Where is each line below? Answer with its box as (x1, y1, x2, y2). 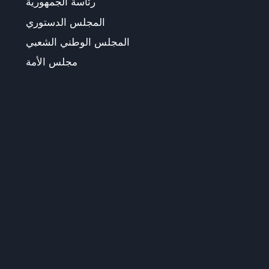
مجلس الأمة (25, 56, 77, 68)
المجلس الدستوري (25, 16, 105, 28)
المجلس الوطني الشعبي (25, 35, 130, 48)
